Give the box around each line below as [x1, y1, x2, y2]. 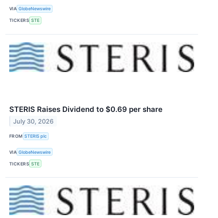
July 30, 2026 [13, 117, 54, 125]
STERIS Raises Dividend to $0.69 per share [9, 104, 163, 114]
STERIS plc [24, 133, 47, 139]
